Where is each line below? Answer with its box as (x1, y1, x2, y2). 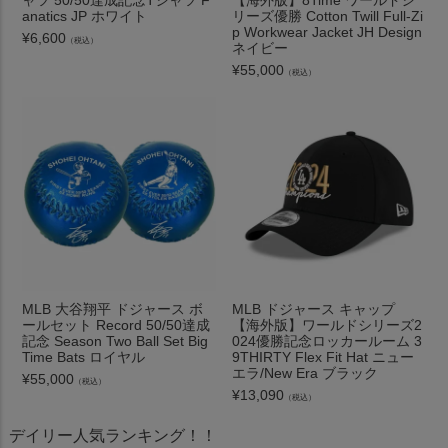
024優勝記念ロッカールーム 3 (232, 333, 422, 349)
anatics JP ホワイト (22, 8, 148, 25)
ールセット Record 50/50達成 (22, 317, 211, 333)
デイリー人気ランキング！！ (8, 426, 217, 444)
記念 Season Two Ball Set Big (22, 333, 209, 349)
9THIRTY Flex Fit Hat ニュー (232, 349, 414, 365)
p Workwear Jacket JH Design (232, 24, 422, 41)
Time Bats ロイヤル (22, 349, 146, 365)
